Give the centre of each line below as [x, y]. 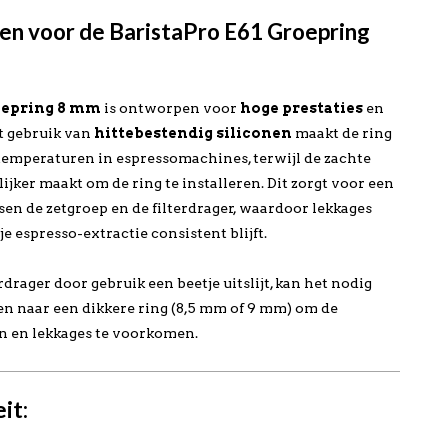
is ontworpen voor [171, 108]
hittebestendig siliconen [193, 133]
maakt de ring [342, 133]
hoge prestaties [302, 108]
